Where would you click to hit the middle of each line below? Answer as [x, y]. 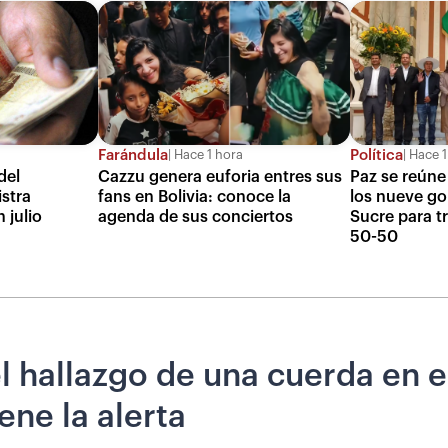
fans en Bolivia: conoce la [195, 196]
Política [376, 155]
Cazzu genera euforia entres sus [220, 176]
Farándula [133, 155]
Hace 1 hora [207, 155]
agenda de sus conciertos [196, 216]
